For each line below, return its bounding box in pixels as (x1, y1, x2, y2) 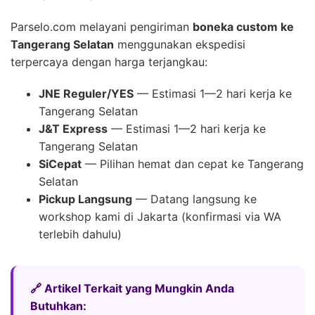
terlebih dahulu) (39, 226, 122, 241)
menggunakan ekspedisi (114, 37, 245, 51)
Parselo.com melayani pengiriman (11, 19, 193, 34)
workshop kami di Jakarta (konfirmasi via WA (39, 209, 281, 224)
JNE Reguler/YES (39, 86, 134, 101)
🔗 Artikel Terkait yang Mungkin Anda (30, 281, 234, 295)
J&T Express (39, 121, 108, 136)
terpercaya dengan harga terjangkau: (11, 54, 207, 69)
